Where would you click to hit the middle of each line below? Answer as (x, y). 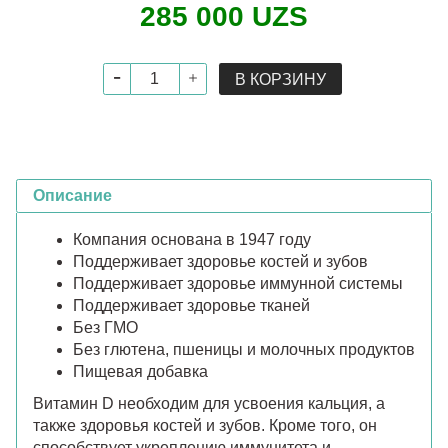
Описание (72, 195)
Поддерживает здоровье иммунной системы (238, 283)
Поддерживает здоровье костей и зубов (220, 261)
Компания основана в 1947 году (192, 239)
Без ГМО (105, 327)
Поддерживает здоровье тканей (191, 305)
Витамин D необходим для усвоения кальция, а (209, 403)
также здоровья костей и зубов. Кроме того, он (205, 425)
